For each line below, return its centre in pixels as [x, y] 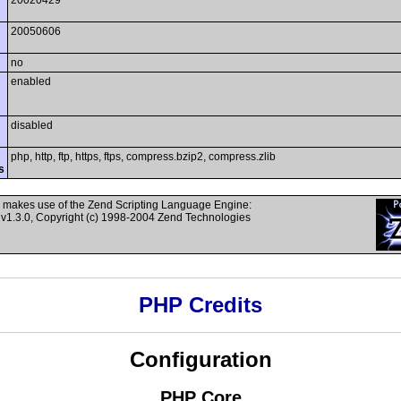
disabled [32, 125]
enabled [31, 81]
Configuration [200, 360]
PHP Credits [200, 305]
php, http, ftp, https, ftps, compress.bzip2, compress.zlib [143, 157]
